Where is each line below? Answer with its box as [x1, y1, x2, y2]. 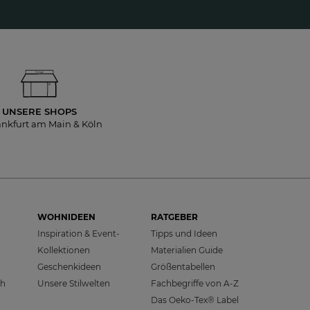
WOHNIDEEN [37, 212, 95, 223]
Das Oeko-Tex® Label [151, 295, 239, 306]
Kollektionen [37, 245, 90, 256]
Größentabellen [151, 262, 216, 273]
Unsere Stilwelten [37, 278, 110, 289]
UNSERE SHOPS [1, 106, 77, 118]
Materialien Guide [151, 245, 224, 256]
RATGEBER [151, 212, 199, 223]
